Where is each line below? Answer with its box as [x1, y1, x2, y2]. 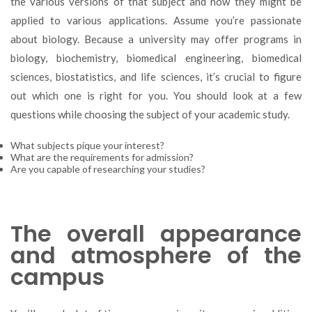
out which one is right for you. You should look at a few [10, 88, 302, 102]
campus [10, 261, 104, 292]
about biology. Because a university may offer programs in [10, 32, 302, 45]
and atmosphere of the [10, 240, 302, 271]
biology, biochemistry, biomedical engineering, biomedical [10, 51, 302, 64]
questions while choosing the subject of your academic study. [10, 107, 290, 120]
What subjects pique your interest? [10, 139, 164, 151]
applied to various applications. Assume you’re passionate [10, 13, 302, 26]
